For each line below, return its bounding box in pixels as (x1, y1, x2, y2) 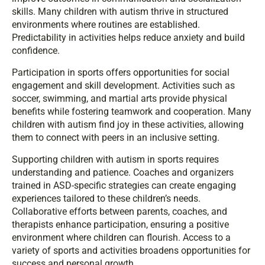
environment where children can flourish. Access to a (12, 232, 231, 244)
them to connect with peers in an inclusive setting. (12, 132, 219, 144)
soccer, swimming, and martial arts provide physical (12, 93, 227, 105)
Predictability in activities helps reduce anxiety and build (12, 32, 245, 44)
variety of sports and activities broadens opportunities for (12, 245, 250, 257)
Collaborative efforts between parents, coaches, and (12, 206, 227, 218)
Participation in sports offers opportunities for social (12, 67, 230, 79)
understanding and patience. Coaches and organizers (12, 167, 234, 179)
